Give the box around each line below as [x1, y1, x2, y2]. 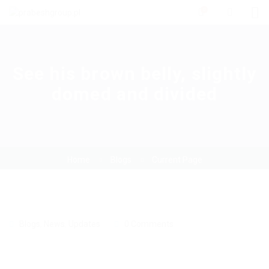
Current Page [151, 155, 202, 165]
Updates [68, 219, 100, 229]
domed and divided [52, 83, 217, 105]
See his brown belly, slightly [12, 63, 257, 85]
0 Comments [124, 219, 174, 229]
